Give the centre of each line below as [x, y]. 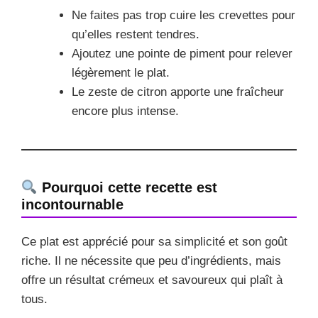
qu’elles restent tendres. [136, 34]
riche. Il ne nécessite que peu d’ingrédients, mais [151, 261]
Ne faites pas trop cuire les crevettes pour [183, 15]
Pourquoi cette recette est [127, 187]
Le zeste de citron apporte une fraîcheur [178, 92]
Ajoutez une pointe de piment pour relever [182, 53]
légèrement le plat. [121, 72]
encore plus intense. [125, 111]
